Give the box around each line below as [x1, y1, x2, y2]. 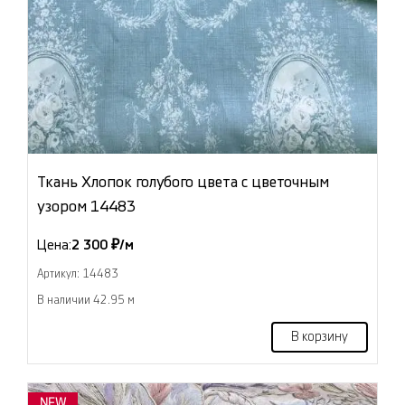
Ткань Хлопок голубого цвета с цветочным [37, 174, 329, 191]
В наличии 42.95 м [37, 295, 135, 306]
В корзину [291, 331, 348, 344]
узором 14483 [37, 199, 136, 215]
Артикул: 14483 [37, 268, 118, 280]
